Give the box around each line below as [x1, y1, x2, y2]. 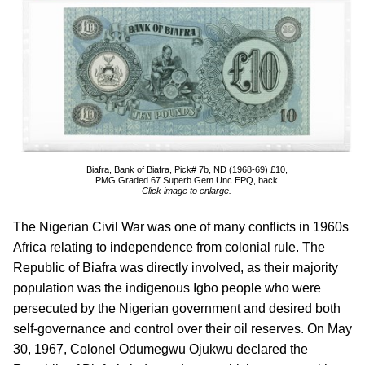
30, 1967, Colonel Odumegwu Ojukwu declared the [13, 342, 308, 356]
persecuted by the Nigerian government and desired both [13, 301, 341, 315]
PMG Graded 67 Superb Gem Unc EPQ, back [95, 175, 278, 185]
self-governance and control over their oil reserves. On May [13, 322, 352, 336]
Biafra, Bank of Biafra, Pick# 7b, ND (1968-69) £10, [86, 165, 288, 174]
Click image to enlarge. [142, 186, 231, 196]
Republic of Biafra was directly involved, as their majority [13, 261, 338, 275]
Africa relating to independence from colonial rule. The [13, 240, 325, 254]
